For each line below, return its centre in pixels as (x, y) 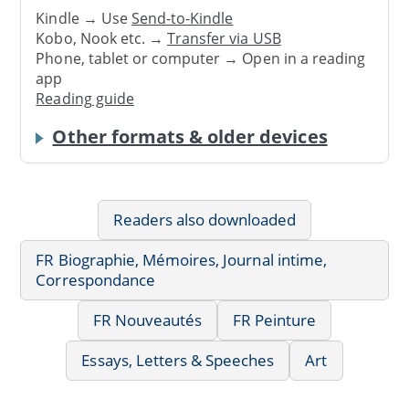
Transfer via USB (224, 38)
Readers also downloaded (204, 219)
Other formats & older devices (190, 136)
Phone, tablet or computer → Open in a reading (201, 58)
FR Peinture (275, 320)
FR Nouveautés (147, 320)
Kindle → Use (84, 18)
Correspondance (95, 279)
